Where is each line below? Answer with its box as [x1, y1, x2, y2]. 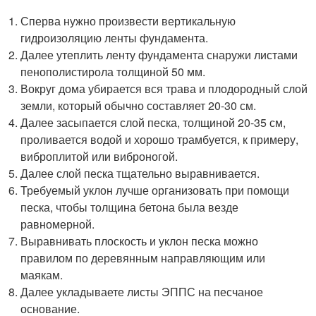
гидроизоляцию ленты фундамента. [20, 29, 209, 46]
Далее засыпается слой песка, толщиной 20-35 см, [20, 114, 286, 130]
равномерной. [20, 215, 95, 232]
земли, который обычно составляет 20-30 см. [20, 97, 257, 114]
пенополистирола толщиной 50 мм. [20, 63, 206, 80]
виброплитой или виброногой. [20, 147, 178, 164]
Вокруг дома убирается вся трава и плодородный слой [20, 80, 308, 97]
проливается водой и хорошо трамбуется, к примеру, [20, 130, 299, 147]
